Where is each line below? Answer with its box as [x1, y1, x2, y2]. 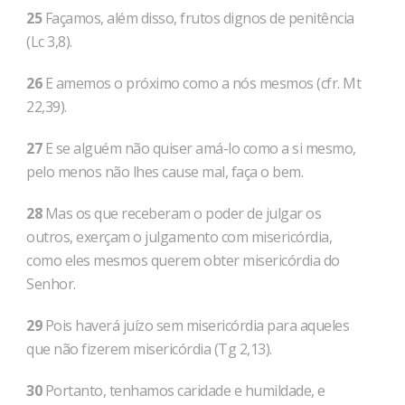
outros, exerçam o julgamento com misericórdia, [26, 227, 332, 247]
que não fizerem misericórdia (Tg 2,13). [26, 339, 272, 359]
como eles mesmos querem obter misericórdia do [26, 250, 340, 270]
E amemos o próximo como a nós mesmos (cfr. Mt [42, 73, 361, 93]
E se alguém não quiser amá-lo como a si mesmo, [42, 138, 356, 158]
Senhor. [26, 274, 76, 294]
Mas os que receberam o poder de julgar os [42, 203, 321, 223]
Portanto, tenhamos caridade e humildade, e [42, 381, 325, 400]
